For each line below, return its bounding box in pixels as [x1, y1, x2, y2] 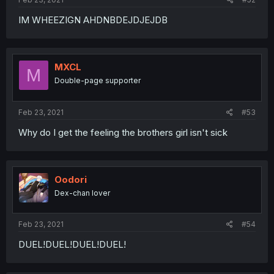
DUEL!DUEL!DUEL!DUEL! [18, 239, 126, 250]
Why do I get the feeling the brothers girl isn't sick [18, 126, 228, 138]
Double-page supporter [54, 76, 141, 85]
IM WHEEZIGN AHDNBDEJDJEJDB [18, 14, 168, 26]
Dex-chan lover [54, 188, 110, 198]
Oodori [54, 173, 87, 185]
